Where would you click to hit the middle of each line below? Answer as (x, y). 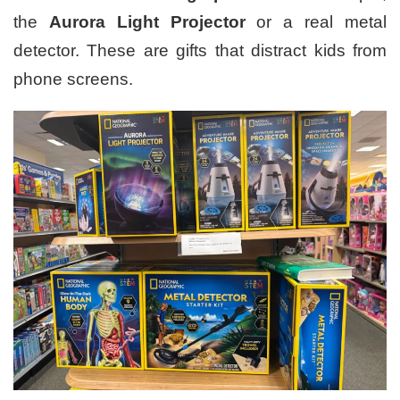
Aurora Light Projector (147, 21)
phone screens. (73, 79)
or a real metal (316, 21)
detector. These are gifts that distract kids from (200, 50)
